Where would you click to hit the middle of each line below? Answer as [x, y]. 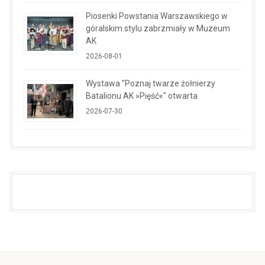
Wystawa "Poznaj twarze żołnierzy [151, 83]
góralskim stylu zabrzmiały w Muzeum [158, 28]
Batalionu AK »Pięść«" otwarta [142, 96]
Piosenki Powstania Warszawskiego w [157, 16]
